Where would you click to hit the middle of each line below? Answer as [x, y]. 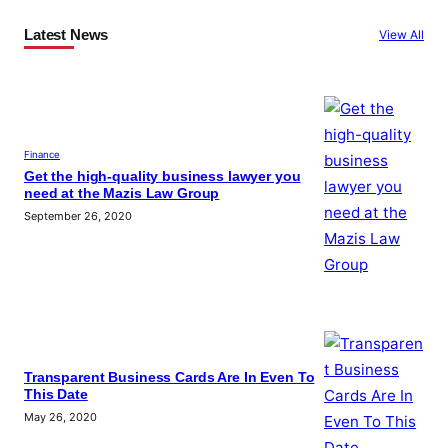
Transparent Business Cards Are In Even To [169, 378]
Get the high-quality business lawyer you [162, 177]
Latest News [66, 34]
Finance [42, 155]
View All [401, 34]
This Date [56, 395]
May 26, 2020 [60, 417]
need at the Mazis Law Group [122, 194]
